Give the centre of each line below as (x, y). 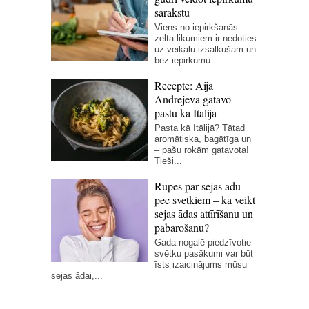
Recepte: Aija (184, 85)
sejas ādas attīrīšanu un (204, 213)
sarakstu (172, 12)
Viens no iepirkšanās (196, 27)
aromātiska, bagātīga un (203, 139)
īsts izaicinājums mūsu (201, 264)
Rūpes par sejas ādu (198, 186)
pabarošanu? (182, 227)
